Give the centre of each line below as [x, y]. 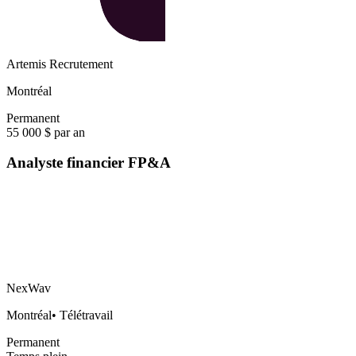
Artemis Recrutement [60, 64]
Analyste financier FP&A [89, 163]
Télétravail [86, 315]
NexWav [29, 288]
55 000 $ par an [46, 132]
